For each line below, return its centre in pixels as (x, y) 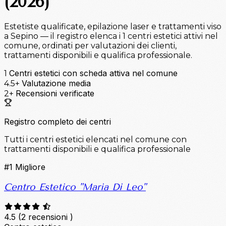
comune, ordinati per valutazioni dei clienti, (90, 46)
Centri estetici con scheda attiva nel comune (93, 73)
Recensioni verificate (55, 94)
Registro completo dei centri (58, 122)
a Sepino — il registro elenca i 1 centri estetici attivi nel (111, 36)
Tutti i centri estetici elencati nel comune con (95, 140)
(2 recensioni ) (46, 217)
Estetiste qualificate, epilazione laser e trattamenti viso (113, 27)
